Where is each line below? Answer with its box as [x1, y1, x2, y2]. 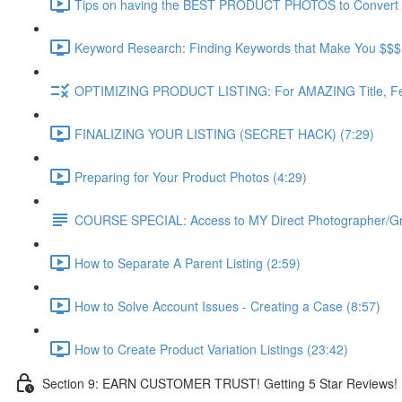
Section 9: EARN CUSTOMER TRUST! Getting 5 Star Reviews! [42, 373, 398, 392]
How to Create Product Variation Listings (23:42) [74, 339, 348, 358]
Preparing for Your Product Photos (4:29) [74, 167, 307, 186]
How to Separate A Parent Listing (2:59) [74, 253, 301, 272]
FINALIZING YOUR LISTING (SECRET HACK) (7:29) [74, 124, 374, 143]
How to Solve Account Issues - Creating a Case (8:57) [74, 296, 380, 315]
